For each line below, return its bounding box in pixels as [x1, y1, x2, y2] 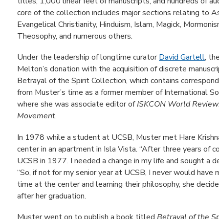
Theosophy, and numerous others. [17, 31, 132, 42]
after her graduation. [17, 190, 88, 201]
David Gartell [159, 52, 205, 63]
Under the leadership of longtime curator [17, 52, 159, 63]
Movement [17, 110, 55, 122]
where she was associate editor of [17, 99, 137, 110]
